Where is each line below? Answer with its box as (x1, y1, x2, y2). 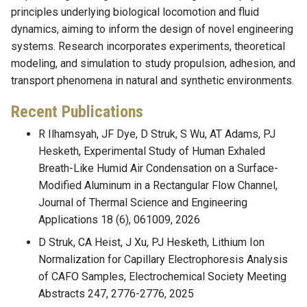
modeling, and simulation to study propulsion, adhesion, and (11, 57, 295, 71)
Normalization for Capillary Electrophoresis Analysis (38, 253, 288, 267)
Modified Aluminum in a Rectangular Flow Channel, (38, 179, 278, 193)
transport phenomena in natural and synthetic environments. (11, 74, 294, 88)
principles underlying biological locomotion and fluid (11, 5, 259, 19)
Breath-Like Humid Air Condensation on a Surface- (38, 162, 278, 175)
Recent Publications (11, 102, 143, 122)
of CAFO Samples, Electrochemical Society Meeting (38, 270, 286, 284)
